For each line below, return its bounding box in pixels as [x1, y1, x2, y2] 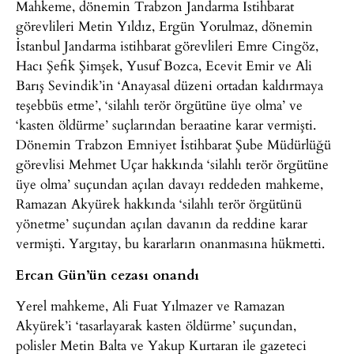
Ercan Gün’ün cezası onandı [16, 264, 199, 284]
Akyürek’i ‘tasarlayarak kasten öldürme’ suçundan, [16, 315, 296, 336]
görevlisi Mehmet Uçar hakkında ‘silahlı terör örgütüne [16, 154, 329, 175]
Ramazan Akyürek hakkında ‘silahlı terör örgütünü [16, 194, 302, 214]
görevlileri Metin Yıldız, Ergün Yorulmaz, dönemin [16, 16, 313, 36]
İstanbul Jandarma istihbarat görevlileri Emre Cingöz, [16, 36, 318, 56]
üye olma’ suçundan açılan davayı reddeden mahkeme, [16, 174, 323, 194]
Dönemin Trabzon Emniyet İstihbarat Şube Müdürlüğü [16, 134, 331, 155]
